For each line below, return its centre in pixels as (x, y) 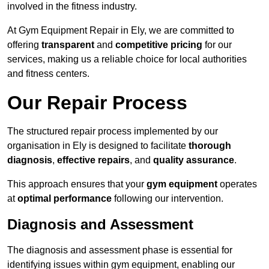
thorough (210, 146)
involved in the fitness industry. (72, 7)
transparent (68, 45)
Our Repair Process (97, 103)
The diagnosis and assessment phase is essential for (120, 250)
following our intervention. (168, 199)
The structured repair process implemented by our (113, 131)
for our (217, 45)
